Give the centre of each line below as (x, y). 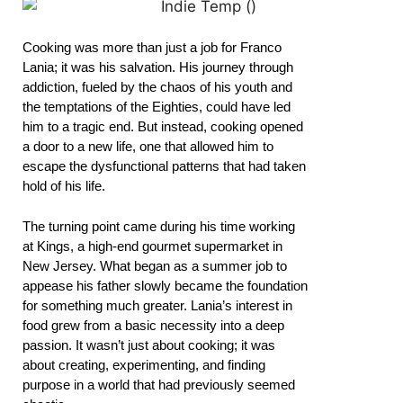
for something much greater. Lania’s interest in (157, 305)
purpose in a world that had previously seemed (159, 384)
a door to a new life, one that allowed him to (148, 147)
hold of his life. (64, 186)
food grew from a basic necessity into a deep (153, 325)
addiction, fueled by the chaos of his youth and (157, 87)
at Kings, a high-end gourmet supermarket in (152, 246)
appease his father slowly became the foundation (165, 285)
